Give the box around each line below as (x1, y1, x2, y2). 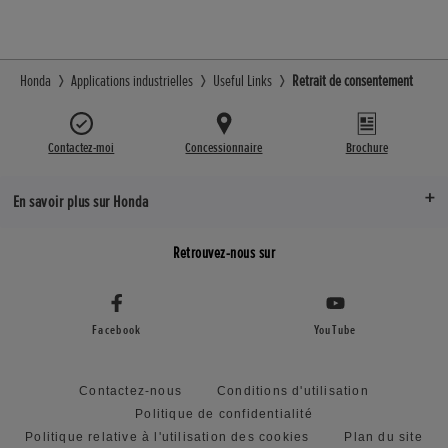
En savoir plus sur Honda (12, 190, 149, 212)
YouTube (313, 321, 357, 338)
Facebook (92, 321, 142, 338)
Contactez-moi (48, 138, 115, 156)
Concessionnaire (185, 138, 263, 156)
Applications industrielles (71, 70, 193, 91)
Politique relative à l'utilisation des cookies (25, 429, 310, 444)
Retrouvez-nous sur (172, 242, 276, 263)
